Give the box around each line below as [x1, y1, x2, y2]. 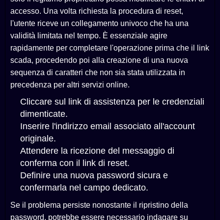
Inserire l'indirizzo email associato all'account [20, 121, 195, 132]
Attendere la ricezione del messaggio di [20, 146, 174, 156]
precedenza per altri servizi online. [10, 81, 130, 89]
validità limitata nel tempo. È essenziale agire [10, 31, 167, 40]
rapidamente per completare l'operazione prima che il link [10, 44, 209, 53]
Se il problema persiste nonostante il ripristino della [10, 201, 188, 210]
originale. [20, 134, 56, 144]
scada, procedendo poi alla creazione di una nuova [10, 56, 188, 65]
